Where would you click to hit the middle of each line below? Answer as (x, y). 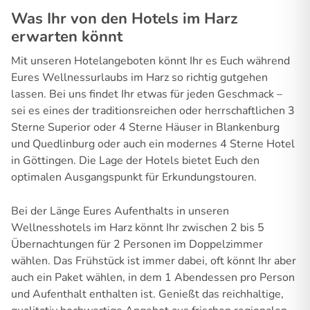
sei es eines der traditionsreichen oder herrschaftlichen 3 (153, 110)
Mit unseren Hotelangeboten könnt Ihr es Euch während (151, 61)
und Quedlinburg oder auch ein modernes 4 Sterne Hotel (153, 144)
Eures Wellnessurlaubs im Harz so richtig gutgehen (139, 77)
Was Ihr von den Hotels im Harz (124, 18)
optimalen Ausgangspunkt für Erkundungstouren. (134, 177)
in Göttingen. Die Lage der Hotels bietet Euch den (135, 160)
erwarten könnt (67, 36)
